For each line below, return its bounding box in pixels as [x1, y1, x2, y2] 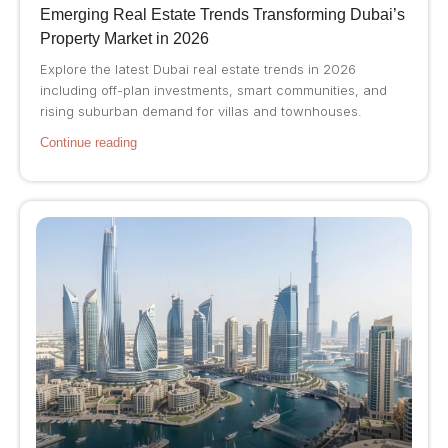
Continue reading [40, 135, 137, 151]
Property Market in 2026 [40, 30, 209, 48]
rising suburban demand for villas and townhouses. [40, 103, 362, 120]
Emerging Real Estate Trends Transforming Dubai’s [40, 6, 405, 24]
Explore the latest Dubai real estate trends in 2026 [40, 61, 356, 78]
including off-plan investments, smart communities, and [40, 82, 387, 99]
